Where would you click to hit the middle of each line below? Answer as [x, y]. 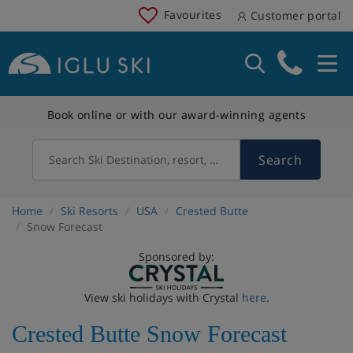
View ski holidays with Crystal [163, 297]
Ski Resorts [89, 210]
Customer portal [294, 15]
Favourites [193, 14]
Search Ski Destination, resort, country [149, 159]
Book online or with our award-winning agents [176, 114]
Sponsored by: [176, 256]
